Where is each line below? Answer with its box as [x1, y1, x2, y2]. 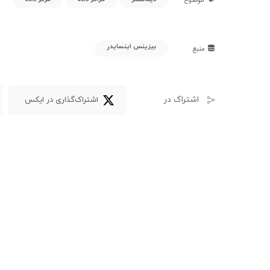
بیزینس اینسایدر [107, 41, 156, 51]
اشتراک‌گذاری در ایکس [24, 94, 98, 105]
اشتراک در [163, 94, 199, 106]
